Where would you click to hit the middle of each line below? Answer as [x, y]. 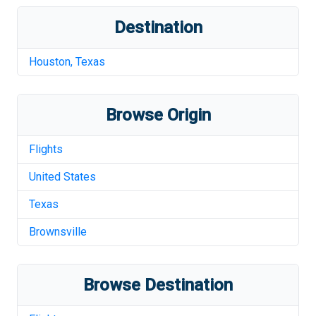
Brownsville [58, 232]
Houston [50, 62]
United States [62, 177]
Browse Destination [158, 285]
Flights [46, 149]
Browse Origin [158, 115]
